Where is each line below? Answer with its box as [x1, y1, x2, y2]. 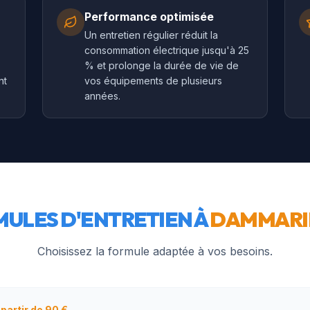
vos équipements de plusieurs [84, 75, 223, 86]
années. [84, 90, 121, 102]
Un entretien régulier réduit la [84, 29, 219, 41]
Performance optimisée [84, 10, 215, 24]
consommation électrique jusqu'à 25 [84, 44, 250, 56]
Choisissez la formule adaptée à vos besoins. [37, 244, 273, 258]
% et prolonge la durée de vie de [84, 60, 239, 71]
